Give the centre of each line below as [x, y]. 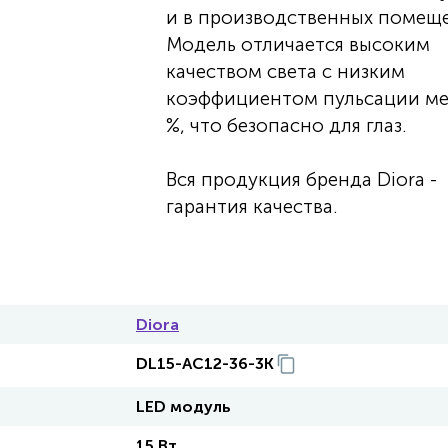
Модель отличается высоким [297, 44]
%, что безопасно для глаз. [285, 125]
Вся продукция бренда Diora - [301, 179]
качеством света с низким [285, 71]
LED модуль [183, 406]
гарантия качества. [251, 206]
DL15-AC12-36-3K [205, 363]
